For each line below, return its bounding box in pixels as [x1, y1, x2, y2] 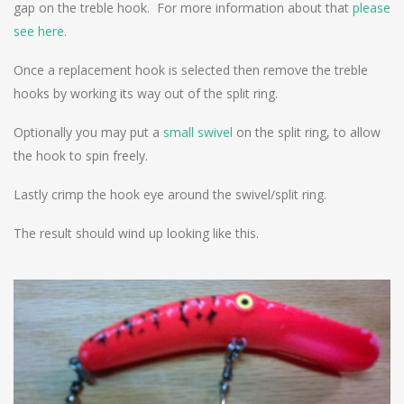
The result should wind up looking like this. [14, 225, 259, 243]
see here [14, 23, 64, 41]
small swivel [163, 124, 236, 142]
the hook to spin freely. [14, 147, 148, 165]
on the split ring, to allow [236, 124, 381, 142]
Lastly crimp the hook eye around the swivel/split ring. [14, 186, 326, 204]
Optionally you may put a [14, 124, 163, 142]
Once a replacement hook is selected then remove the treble [14, 61, 368, 79]
